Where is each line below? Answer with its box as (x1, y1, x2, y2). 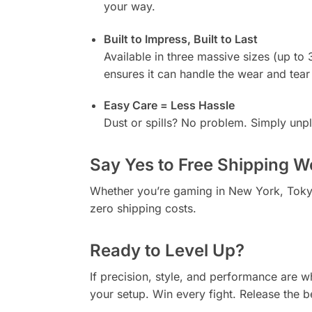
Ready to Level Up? (89, 240, 244, 260)
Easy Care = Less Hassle (103, 97, 235, 112)
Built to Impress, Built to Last (103, 32, 258, 47)
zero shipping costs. (89, 201, 196, 215)
